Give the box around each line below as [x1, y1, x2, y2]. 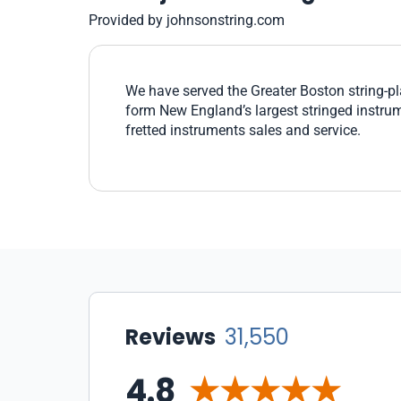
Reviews [125, 322, 220, 352]
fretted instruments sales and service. [125, 122, 361, 139]
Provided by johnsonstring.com [89, 12, 285, 29]
